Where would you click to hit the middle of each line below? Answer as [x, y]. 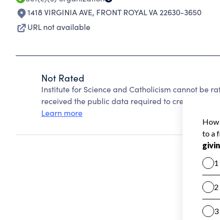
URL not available [59, 27]
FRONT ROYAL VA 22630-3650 [149, 12]
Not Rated [63, 78]
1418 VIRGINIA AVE [60, 12]
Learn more [62, 113]
